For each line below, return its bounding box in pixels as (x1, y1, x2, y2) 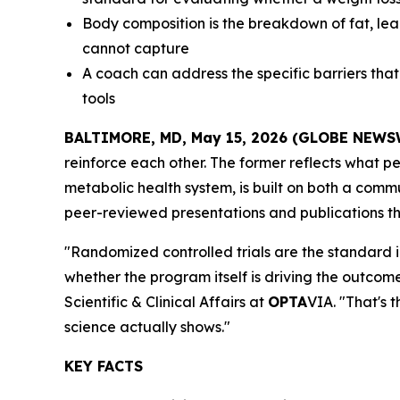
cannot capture (82, 38, 189, 57)
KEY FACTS (64, 356, 143, 375)
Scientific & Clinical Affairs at (64, 292, 268, 311)
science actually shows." (64, 317, 230, 336)
